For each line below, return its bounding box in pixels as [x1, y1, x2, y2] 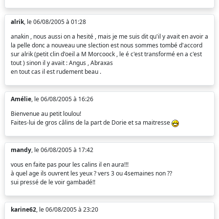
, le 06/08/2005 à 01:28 [24, 18, 86, 26]
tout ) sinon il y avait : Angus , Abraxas [11, 59, 113, 67]
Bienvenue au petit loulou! [11, 109, 81, 118]
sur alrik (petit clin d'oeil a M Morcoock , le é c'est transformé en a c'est [11, 50, 202, 59]
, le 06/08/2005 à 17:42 [31, 146, 93, 154]
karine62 [11, 205, 36, 214]
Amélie [11, 95, 31, 104]
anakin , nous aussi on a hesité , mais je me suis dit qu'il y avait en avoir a [11, 32, 208, 41]
